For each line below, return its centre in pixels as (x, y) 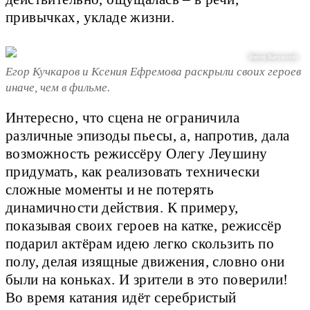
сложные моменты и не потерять (110, 190)
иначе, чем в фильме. (58, 88)
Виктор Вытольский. (274, 57)
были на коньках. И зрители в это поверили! (147, 280)
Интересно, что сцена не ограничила (123, 118)
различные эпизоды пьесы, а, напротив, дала (148, 136)
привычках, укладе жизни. (90, 17)
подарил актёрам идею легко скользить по (140, 244)
